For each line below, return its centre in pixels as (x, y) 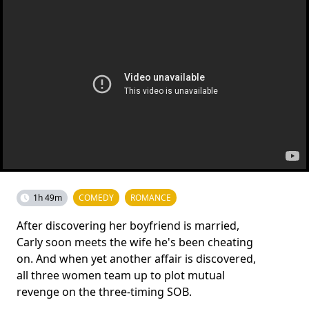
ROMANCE (151, 198)
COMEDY (96, 198)
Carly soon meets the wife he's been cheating (135, 242)
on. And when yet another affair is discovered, (136, 259)
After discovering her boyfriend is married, (128, 226)
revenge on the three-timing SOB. (104, 292)
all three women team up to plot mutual (121, 275)
